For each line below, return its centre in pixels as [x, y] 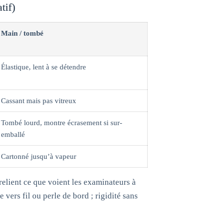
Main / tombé [22, 33]
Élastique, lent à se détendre [44, 67]
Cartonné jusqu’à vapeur [39, 156]
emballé [13, 134]
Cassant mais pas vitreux [39, 100]
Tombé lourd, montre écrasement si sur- [62, 122]
